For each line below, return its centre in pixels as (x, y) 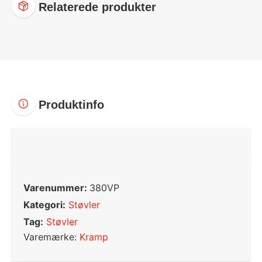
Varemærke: (51, 237)
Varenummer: (56, 187)
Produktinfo (70, 104)
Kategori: (44, 204)
